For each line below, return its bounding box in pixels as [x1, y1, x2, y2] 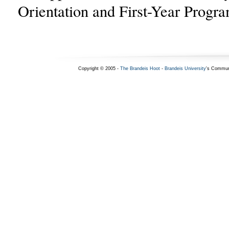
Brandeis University [164, 66, 206, 71]
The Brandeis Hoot [120, 66, 160, 71]
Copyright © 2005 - [78, 66, 120, 71]
